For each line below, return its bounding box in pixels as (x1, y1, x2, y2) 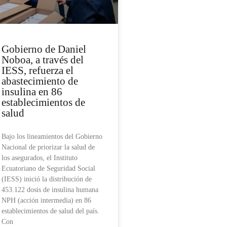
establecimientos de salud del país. (2, 207, 99, 215)
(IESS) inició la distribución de (2, 175, 92, 183)
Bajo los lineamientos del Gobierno (2, 133, 102, 141)
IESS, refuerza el (2, 64, 73, 77)
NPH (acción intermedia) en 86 (2, 197, 91, 205)
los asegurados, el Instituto (2, 154, 78, 162)
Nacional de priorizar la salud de (2, 143, 95, 152)
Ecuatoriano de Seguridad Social (2, 165, 95, 173)
